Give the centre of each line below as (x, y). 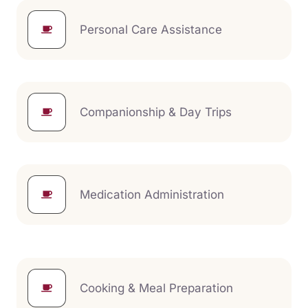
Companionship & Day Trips (156, 112)
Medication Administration (152, 194)
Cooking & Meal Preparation (156, 288)
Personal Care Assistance (151, 29)
